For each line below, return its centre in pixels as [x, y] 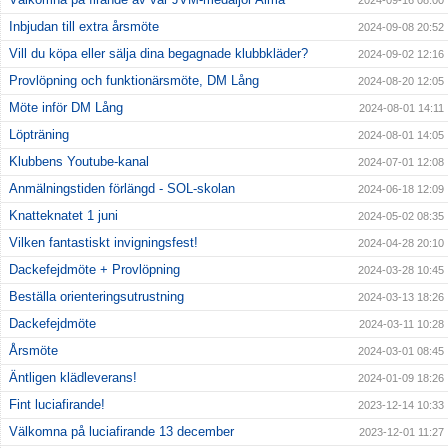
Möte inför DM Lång [66, 108]
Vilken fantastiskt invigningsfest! [103, 243]
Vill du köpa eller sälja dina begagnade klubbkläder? [158, 54]
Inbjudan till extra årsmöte [84, 27]
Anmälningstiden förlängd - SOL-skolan [122, 189]
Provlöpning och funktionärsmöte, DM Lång [134, 81]
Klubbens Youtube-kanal [79, 162]
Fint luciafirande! [57, 405]
